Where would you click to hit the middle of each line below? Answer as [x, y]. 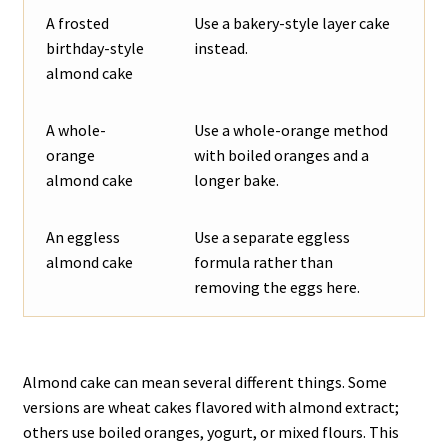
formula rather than [264, 262]
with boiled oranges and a [282, 155]
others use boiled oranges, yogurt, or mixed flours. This [210, 431]
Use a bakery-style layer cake [292, 23]
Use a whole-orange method [291, 130]
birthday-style [95, 48]
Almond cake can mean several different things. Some [204, 381]
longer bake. [237, 180]
